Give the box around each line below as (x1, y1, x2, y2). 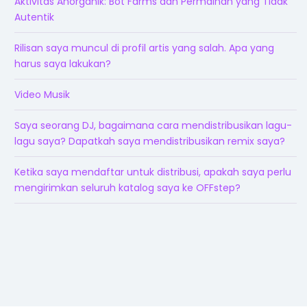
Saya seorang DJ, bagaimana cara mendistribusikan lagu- (14, 118, 292, 132)
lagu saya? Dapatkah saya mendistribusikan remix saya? (14, 134, 285, 148)
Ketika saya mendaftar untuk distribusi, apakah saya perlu (14, 164, 291, 179)
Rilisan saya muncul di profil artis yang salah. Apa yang (14, 40, 274, 55)
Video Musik (14, 87, 70, 101)
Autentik (14, 10, 54, 24)
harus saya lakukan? (14, 56, 111, 71)
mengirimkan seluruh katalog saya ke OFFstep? (14, 180, 241, 195)
